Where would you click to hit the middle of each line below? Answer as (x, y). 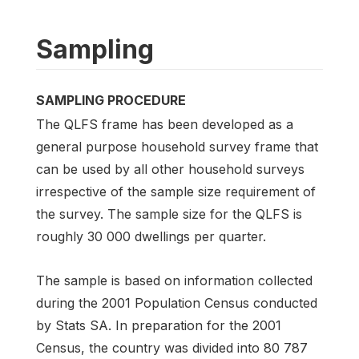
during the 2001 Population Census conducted (177, 303)
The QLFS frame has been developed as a (165, 124)
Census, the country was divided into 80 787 (172, 348)
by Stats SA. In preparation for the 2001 (159, 326)
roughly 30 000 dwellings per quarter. (151, 236)
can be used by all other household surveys (170, 169)
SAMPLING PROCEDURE (111, 100)
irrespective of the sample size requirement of (176, 191)
